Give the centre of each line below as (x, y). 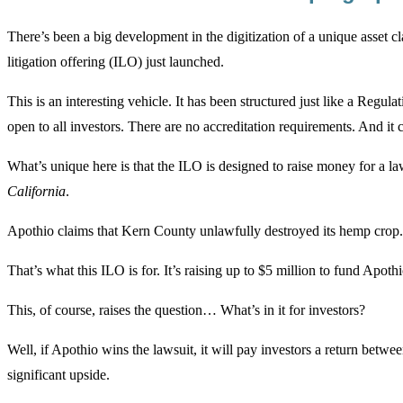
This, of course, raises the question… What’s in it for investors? (186, 309)
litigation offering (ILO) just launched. (116, 61)
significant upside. (58, 374)
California (36, 191)
